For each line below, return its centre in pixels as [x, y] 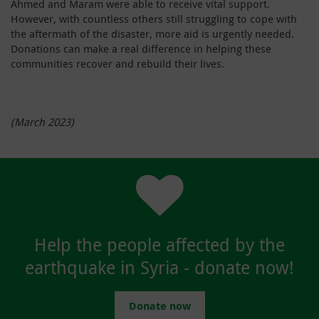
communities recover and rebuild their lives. [117, 63]
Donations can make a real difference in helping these [141, 48]
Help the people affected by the [159, 244]
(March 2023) [42, 121]
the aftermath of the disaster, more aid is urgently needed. [152, 33]
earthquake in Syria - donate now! [159, 267]
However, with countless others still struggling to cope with [154, 18]
